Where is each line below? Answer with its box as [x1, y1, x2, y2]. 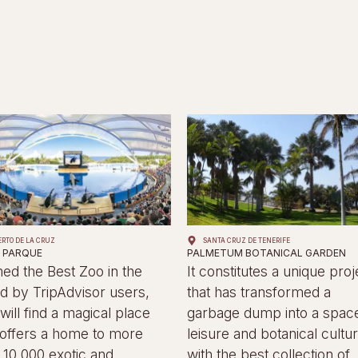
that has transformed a [186, 284, 331, 301]
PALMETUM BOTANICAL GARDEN [186, 247, 346, 260]
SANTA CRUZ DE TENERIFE [202, 237, 290, 245]
